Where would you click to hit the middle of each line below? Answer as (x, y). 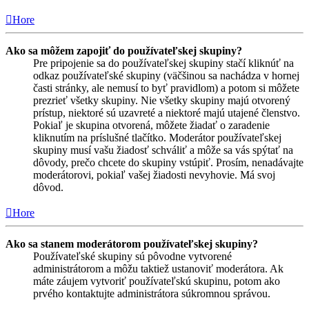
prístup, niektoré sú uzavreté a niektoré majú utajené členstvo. (167, 112)
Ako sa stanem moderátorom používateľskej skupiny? (132, 243)
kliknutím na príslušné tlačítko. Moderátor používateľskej (157, 137)
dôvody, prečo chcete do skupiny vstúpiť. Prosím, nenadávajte (168, 162)
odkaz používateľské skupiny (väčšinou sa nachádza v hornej (166, 75)
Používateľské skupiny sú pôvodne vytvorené (132, 256)
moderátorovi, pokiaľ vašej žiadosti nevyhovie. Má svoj (154, 175)
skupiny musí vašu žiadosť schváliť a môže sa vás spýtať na (163, 150)
